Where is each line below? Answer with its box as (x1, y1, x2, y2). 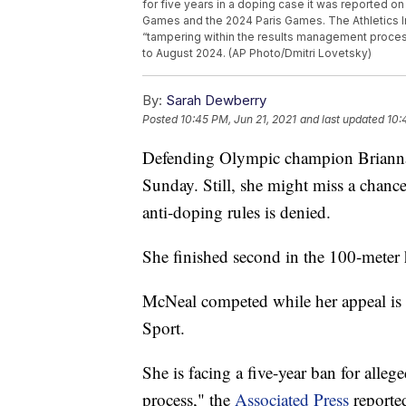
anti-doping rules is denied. (142, 200, 331, 224)
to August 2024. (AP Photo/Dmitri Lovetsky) (142, 46, 372, 61)
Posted (142, 112, 180, 127)
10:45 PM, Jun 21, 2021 (180, 112, 296, 127)
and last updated (300, 112, 384, 127)
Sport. (142, 316, 185, 340)
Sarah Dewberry (166, 92, 266, 110)
